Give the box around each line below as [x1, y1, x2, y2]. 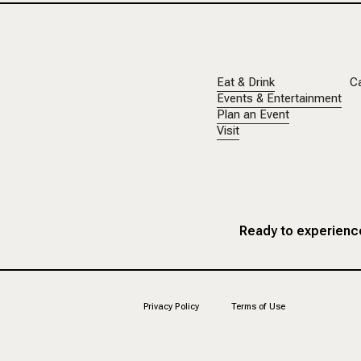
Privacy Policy [143, 301, 200, 312]
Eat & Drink [216, 75, 275, 89]
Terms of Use [230, 301, 286, 312]
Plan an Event [216, 107, 289, 122]
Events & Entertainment [216, 91, 342, 106]
